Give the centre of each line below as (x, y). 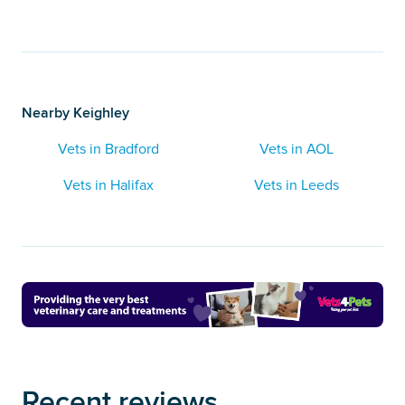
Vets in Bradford (108, 150)
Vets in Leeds (297, 186)
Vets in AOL (297, 150)
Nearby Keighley (75, 113)
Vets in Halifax (108, 186)
